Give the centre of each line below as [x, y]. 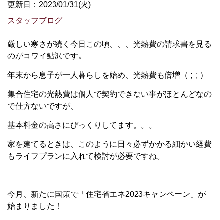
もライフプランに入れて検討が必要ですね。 [86, 156]
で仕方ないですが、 [43, 106]
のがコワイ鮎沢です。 [47, 56]
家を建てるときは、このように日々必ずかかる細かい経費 [110, 144]
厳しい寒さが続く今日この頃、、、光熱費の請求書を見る [110, 44]
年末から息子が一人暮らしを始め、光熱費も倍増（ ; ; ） [108, 75]
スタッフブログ [35, 20]
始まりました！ [35, 206]
